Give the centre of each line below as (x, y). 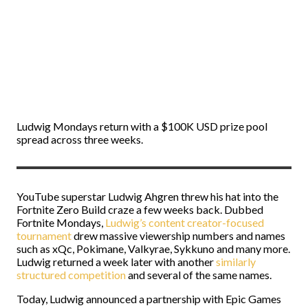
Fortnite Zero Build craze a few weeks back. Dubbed (140, 209)
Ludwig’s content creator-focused (184, 222)
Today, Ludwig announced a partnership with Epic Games (149, 299)
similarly (236, 262)
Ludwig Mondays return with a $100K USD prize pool (142, 126)
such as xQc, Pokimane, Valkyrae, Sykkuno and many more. (153, 249)
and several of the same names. (199, 275)
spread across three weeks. (80, 139)
